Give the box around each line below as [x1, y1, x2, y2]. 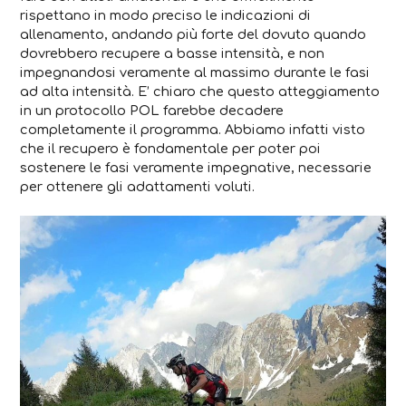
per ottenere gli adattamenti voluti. [20, 179, 256, 194]
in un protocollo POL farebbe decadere [20, 102, 285, 118]
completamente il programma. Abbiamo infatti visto [20, 121, 366, 137]
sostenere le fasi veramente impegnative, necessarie [20, 159, 372, 175]
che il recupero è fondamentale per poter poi [20, 140, 322, 156]
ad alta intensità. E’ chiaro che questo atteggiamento [20, 83, 381, 99]
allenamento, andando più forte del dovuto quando [20, 26, 367, 42]
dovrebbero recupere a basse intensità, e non [20, 45, 325, 61]
